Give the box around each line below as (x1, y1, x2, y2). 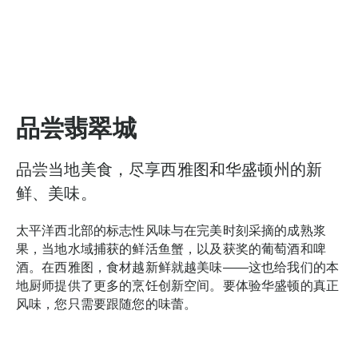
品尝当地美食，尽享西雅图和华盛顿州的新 (16, 161, 323, 179)
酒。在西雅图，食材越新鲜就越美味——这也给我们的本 (16, 261, 340, 275)
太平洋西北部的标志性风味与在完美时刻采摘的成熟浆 (16, 224, 326, 238)
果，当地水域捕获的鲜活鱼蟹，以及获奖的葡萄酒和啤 (16, 242, 326, 257)
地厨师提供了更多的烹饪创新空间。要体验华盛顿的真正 (16, 279, 340, 293)
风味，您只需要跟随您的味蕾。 (16, 297, 197, 312)
